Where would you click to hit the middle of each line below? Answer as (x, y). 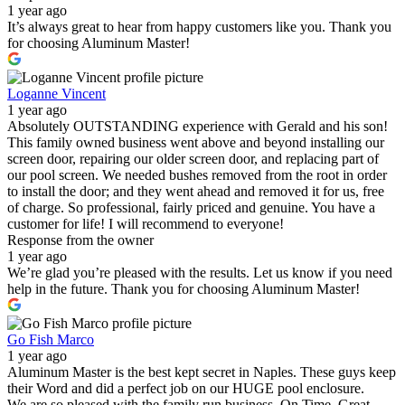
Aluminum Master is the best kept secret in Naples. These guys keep (202, 372)
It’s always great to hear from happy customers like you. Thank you (199, 26)
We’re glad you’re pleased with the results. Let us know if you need (200, 272)
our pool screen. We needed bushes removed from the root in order (197, 174)
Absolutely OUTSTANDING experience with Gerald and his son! (198, 126)
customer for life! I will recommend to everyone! (146, 223)
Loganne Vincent (57, 93)
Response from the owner (80, 240)
